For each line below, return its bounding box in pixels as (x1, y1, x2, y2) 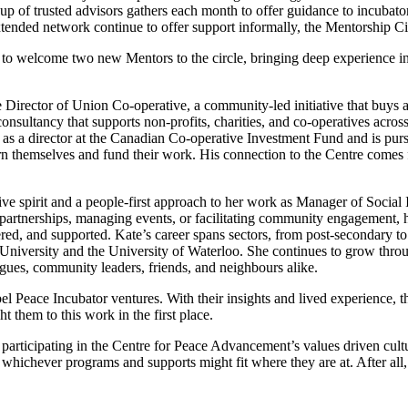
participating (2, 337, 73, 353)
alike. (283, 259, 321, 275)
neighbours (219, 259, 283, 275)
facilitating (195, 209, 255, 226)
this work (61, 306, 115, 322)
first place (154, 306, 209, 322)
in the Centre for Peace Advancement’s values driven (73, 337, 380, 353)
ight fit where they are (210, 353, 340, 370)
